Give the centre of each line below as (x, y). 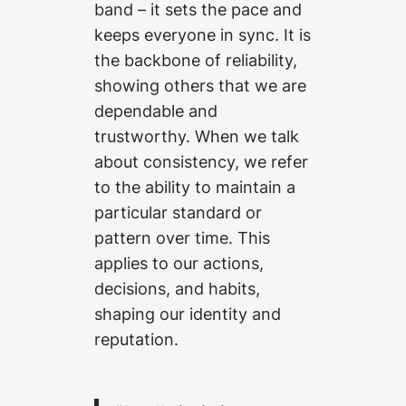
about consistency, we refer (201, 162)
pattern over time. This (182, 238)
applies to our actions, (179, 263)
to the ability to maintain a (195, 187)
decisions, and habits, (177, 289)
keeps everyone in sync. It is (203, 35)
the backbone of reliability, (196, 60)
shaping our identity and (188, 314)
